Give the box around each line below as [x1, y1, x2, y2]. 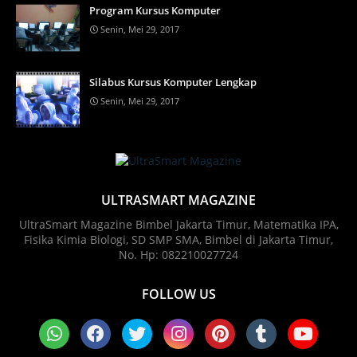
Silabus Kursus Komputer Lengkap [89, 75, 257, 90]
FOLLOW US [141, 285, 216, 303]
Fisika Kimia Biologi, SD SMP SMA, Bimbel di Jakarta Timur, [24, 232, 333, 247]
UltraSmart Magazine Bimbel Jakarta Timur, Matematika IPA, [18, 217, 339, 232]
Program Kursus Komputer [89, 3, 221, 18]
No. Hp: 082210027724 [119, 247, 238, 262]
